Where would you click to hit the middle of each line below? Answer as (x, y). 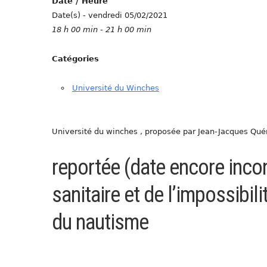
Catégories (75, 58)
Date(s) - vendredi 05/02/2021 (110, 15)
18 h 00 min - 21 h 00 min (102, 29)
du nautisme (100, 222)
